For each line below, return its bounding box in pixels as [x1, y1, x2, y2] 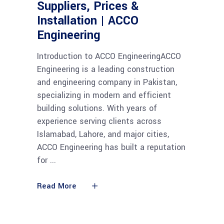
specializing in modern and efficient [37, 89, 171, 101]
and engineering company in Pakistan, [37, 76, 177, 88]
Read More [37, 181, 76, 192]
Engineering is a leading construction [37, 63, 174, 75]
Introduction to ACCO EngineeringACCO [37, 50, 181, 62]
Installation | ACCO [37, 12, 138, 29]
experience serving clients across [37, 115, 161, 127]
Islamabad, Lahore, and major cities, [37, 128, 169, 140]
